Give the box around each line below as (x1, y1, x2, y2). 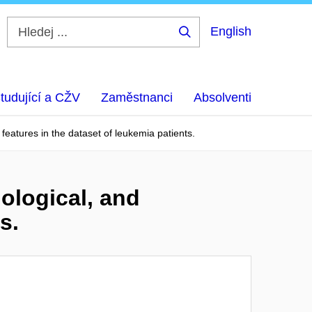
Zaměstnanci (101, 91, 173, 104)
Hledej (184, 37, 228, 48)
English (210, 24, 251, 38)
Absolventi (194, 91, 251, 104)
